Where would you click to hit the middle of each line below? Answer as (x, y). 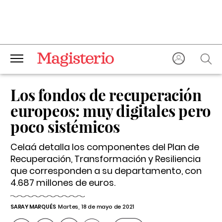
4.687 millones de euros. (63, 183)
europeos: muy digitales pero (111, 111)
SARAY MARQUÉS (33, 207)
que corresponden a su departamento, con (106, 171)
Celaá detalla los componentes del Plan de (105, 147)
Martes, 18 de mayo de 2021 (96, 207)
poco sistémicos (65, 126)
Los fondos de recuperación (106, 95)
